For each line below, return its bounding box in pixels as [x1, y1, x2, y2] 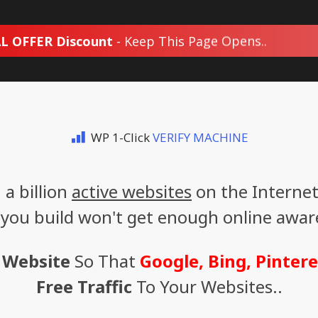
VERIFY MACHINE [152, 128, 248, 146]
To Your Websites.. [131, 274, 283, 298]
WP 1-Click [90, 128, 153, 146]
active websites [72, 179, 192, 203]
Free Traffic [35, 274, 132, 298]
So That [70, 248, 140, 273]
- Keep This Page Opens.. [112, 32, 267, 49]
